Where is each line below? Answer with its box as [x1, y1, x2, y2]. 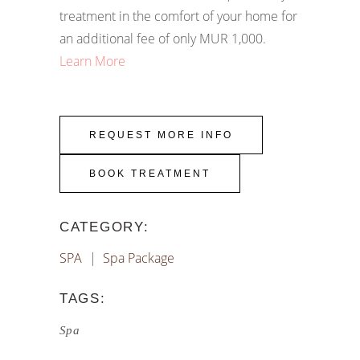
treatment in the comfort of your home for [59, 7, 297, 25]
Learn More [59, 52, 125, 70]
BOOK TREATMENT [89, 168, 211, 179]
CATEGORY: [59, 219, 149, 235]
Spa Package [103, 249, 174, 267]
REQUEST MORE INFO [89, 129, 233, 141]
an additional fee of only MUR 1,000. [59, 30, 266, 47]
